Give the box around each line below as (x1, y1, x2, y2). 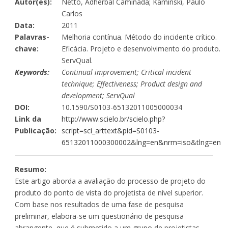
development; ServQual (62, 90, 135, 100)
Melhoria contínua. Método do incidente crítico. (62, 32, 217, 42)
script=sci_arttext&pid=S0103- (62, 125, 159, 135)
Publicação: (15, 125, 56, 135)
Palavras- (15, 32, 49, 42)
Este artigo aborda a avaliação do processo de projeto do (15, 176, 206, 186)
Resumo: (15, 164, 46, 174)
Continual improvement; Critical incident (62, 67, 191, 77)
